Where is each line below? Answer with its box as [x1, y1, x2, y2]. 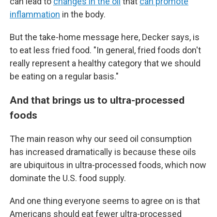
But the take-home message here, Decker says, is [10, 32, 200, 42]
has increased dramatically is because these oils [10, 147, 196, 157]
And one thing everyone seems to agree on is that [10, 196, 200, 206]
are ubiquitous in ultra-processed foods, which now [10, 160, 206, 170]
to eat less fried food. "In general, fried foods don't [10, 45, 201, 55]
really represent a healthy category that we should [10, 58, 201, 68]
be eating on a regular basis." [10, 71, 119, 81]
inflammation [10, 9, 60, 19]
